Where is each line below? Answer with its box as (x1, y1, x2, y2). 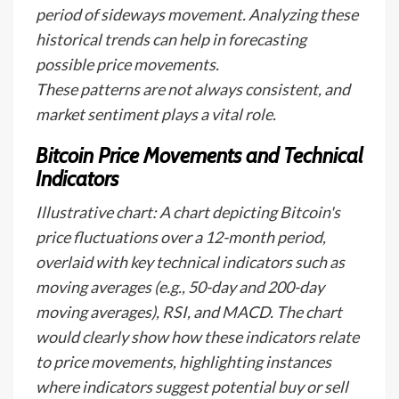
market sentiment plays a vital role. (36, 104, 276, 124)
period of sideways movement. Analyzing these (36, 4, 358, 24)
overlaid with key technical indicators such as (36, 252, 345, 272)
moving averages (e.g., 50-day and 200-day (36, 277, 324, 297)
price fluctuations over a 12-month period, (36, 227, 326, 247)
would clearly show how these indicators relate (36, 327, 359, 346)
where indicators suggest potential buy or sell (36, 377, 348, 396)
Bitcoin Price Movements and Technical (36, 142, 363, 168)
